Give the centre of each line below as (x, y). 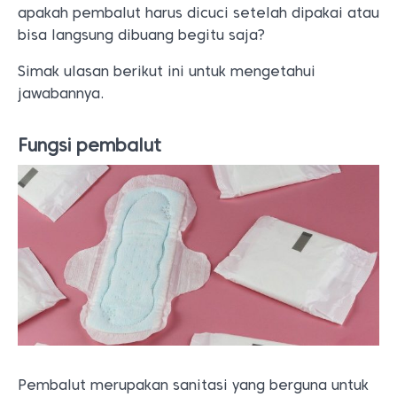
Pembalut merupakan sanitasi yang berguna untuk (193, 385)
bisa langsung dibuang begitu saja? (141, 35)
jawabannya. (61, 93)
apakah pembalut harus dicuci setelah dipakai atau (198, 13)
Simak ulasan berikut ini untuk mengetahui (167, 71)
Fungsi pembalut (90, 145)
